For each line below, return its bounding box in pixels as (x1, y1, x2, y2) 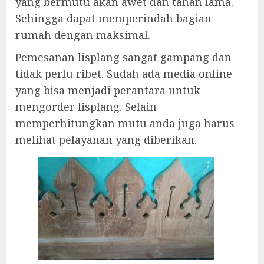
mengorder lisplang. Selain (15, 100, 157, 114)
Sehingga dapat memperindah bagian (15, 11, 212, 26)
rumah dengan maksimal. (15, 28, 150, 42)
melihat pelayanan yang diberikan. (15, 133, 197, 147)
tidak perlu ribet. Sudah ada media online (15, 67, 232, 81)
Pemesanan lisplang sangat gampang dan (15, 50, 232, 65)
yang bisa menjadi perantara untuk (15, 83, 200, 98)
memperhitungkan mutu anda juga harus (15, 116, 235, 131)
